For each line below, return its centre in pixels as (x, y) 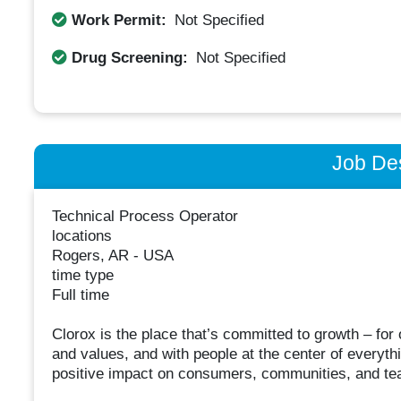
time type (82, 276)
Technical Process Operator (145, 217)
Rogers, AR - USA (112, 256)
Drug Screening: (129, 57)
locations (81, 236)
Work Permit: (119, 20)
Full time (80, 295)
